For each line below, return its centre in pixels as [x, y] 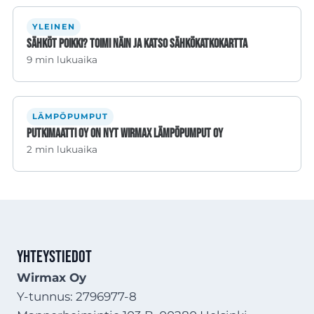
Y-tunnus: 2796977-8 [77, 296]
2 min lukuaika [62, 149]
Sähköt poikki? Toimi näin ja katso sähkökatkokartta [137, 43]
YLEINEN [53, 27]
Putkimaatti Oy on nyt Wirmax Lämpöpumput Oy [125, 133]
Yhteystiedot [54, 257]
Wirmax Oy [52, 277]
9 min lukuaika [62, 59]
